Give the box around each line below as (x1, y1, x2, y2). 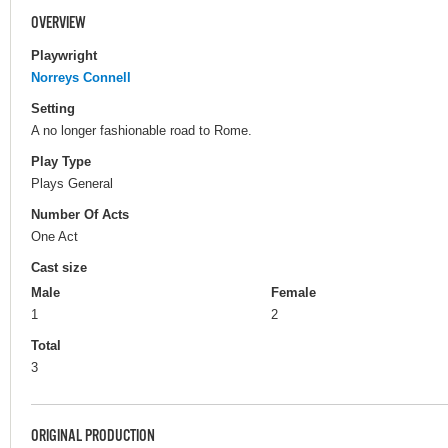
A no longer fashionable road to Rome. (31, 122, 252, 138)
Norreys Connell (31, 69, 131, 85)
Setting (31, 100, 75, 116)
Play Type (31, 153, 91, 169)
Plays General (31, 175, 113, 191)
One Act (31, 228, 78, 244)
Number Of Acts (31, 207, 129, 223)
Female (271, 285, 316, 301)
